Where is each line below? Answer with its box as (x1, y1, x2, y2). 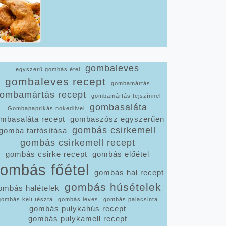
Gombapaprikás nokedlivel (8, 105, 85, 111)
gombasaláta (90, 102, 147, 112)
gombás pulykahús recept (29, 205, 126, 213)
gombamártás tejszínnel (91, 93, 161, 99)
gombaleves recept (5, 76, 106, 87)
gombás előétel (92, 150, 149, 158)
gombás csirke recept (6, 150, 87, 158)
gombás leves (58, 196, 98, 202)
